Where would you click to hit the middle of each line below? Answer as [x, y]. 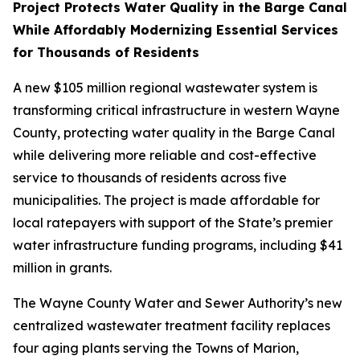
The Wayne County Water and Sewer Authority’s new [178, 303]
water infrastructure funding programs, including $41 [178, 245]
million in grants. [62, 268]
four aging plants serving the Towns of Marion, [156, 348]
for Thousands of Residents [106, 52]
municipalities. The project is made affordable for [166, 200]
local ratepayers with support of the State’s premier [173, 223]
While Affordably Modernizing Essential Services [176, 30]
